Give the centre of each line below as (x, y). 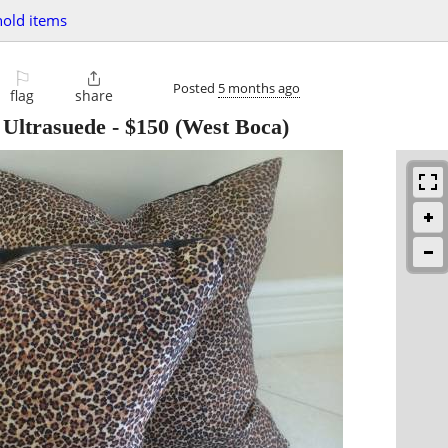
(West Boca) (229, 127)
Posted (195, 87)
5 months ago (259, 87)
